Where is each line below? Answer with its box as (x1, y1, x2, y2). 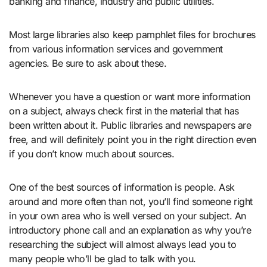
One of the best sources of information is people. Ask (9, 181, 235, 193)
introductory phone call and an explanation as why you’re (9, 224, 252, 236)
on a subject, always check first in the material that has (9, 105, 239, 117)
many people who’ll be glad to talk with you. (9, 253, 196, 265)
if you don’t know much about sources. (9, 148, 175, 160)
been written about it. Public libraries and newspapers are (9, 119, 252, 131)
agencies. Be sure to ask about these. (9, 57, 167, 69)
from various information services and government (9, 43, 223, 55)
